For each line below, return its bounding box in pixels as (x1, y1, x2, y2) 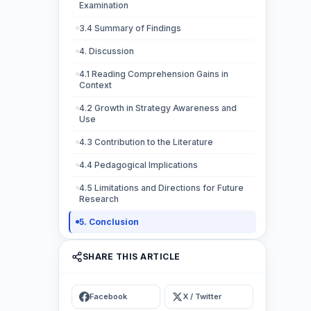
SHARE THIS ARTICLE (83, 251, 180, 262)
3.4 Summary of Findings (79, 23, 181, 33)
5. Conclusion (79, 217, 139, 227)
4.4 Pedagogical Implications (79, 160, 198, 170)
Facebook (90, 292, 127, 301)
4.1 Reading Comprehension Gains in (79, 69, 228, 79)
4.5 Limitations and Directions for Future (79, 183, 244, 193)
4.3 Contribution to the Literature (79, 137, 213, 147)
